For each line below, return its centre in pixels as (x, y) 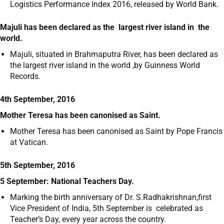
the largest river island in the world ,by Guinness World (105, 65)
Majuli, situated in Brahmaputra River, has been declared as (114, 54)
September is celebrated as (153, 208)
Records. (25, 76)
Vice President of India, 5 (53, 208)
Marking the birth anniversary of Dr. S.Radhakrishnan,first (111, 197)
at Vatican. (29, 142)
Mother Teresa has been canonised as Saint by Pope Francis (116, 131)
